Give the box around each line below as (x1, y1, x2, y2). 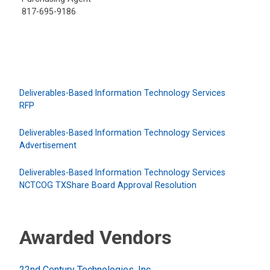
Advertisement (19, 140, 77, 151)
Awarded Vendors (19, 226, 172, 250)
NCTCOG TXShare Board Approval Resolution (19, 180, 196, 190)
